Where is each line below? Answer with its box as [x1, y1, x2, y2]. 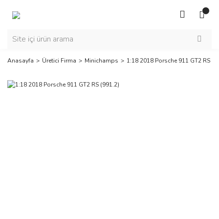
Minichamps [85, 57, 118, 65]
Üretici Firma [42, 57, 76, 65]
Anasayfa [7, 57, 34, 65]
